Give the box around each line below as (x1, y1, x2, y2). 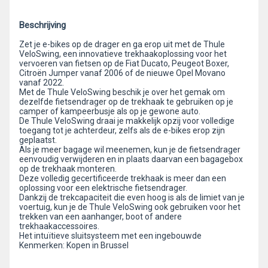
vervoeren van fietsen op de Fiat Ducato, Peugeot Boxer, (19, 59, 229, 68)
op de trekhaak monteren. (19, 164, 117, 173)
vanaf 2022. (19, 78, 64, 87)
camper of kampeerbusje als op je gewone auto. (19, 106, 200, 116)
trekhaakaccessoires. (19, 221, 99, 231)
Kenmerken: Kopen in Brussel (19, 240, 129, 250)
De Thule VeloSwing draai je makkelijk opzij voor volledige (19, 116, 234, 126)
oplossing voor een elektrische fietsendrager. (19, 183, 187, 193)
